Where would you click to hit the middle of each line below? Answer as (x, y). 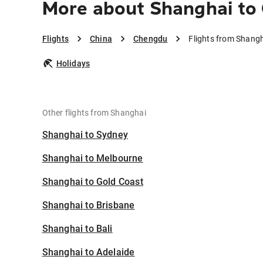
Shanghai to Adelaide (88, 252)
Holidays (73, 64)
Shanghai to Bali (77, 229)
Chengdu (150, 39)
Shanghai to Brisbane (88, 205)
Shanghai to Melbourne (92, 159)
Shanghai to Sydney (85, 135)
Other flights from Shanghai (94, 113)
